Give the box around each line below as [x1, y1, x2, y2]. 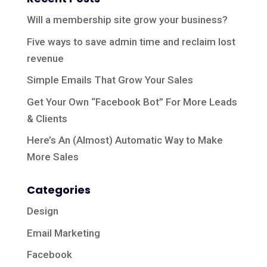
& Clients [26, 112, 67, 125]
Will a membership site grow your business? [26, 14, 228, 26]
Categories [26, 182, 91, 197]
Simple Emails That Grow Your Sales [26, 74, 193, 86]
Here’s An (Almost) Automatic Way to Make [26, 134, 223, 146]
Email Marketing [26, 226, 100, 239]
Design [26, 205, 58, 217]
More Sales [26, 151, 79, 163]
